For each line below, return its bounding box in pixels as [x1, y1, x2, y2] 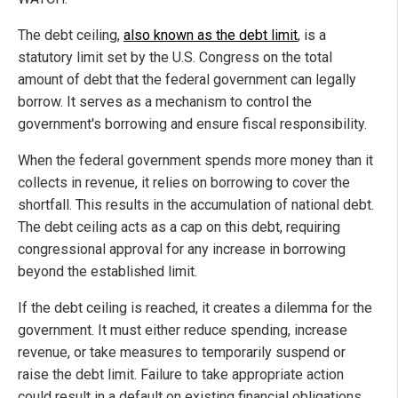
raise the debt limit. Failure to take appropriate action [18, 365, 344, 383]
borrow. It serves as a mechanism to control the [18, 92, 312, 110]
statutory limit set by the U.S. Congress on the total [18, 48, 332, 66]
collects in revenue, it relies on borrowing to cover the [18, 173, 350, 191]
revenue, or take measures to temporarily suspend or [18, 343, 346, 361]
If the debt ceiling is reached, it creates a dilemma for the [18, 298, 372, 316]
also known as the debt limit [123, 26, 298, 44]
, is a [298, 26, 326, 44]
